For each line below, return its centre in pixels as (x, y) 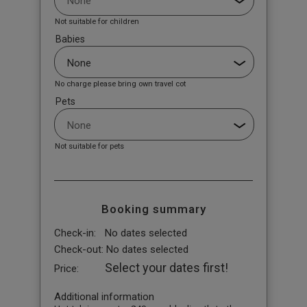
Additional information (104, 296)
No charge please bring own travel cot (120, 84)
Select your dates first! (166, 267)
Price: (66, 268)
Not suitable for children (97, 21)
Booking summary (153, 209)
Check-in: (75, 233)
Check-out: (78, 250)
